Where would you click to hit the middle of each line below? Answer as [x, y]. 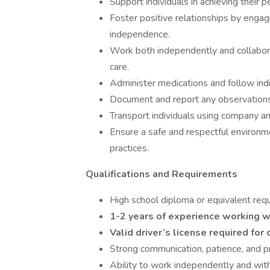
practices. [129, 148]
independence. [140, 34]
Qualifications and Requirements [162, 174]
